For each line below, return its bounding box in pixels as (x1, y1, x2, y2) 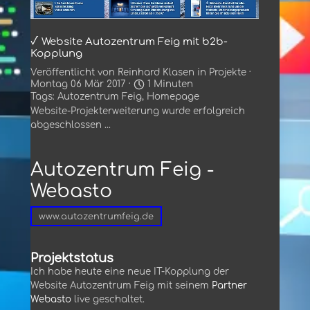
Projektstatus (30, 251, 113, 266)
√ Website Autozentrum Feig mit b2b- (30, 35, 228, 48)
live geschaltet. (71, 294, 145, 305)
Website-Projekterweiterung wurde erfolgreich (30, 105, 245, 116)
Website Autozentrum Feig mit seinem (30, 280, 209, 291)
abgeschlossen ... (30, 119, 111, 130)
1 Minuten (144, 78, 193, 89)
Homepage (147, 91, 199, 102)
